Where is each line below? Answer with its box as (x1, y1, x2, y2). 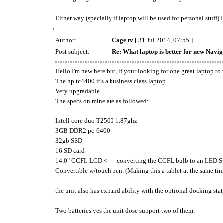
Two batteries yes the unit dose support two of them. (55, 206, 195, 214)
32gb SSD (55, 136, 82, 144)
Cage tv (112, 36, 133, 44)
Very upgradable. (55, 87, 101, 95)
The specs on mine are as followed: (55, 97, 149, 105)
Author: (55, 36, 78, 44)
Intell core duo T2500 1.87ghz (55, 116, 137, 124)
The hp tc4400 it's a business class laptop (55, 77, 166, 85)
